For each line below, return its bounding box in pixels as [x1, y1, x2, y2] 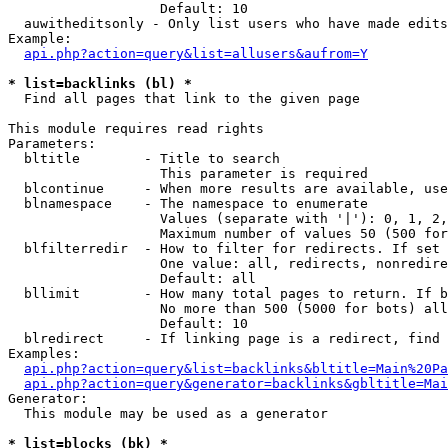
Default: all [8, 271, 256, 286]
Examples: [8, 346, 80, 361]
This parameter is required [8, 166, 368, 181]
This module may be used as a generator [8, 406, 328, 421]
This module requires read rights [8, 121, 264, 136]
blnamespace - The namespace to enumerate [8, 196, 368, 211]
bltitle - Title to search [8, 151, 280, 166]
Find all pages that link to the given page [8, 91, 360, 106]
